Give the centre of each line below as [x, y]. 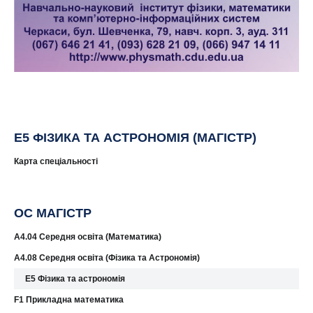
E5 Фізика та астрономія [75, 279]
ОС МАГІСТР [53, 213]
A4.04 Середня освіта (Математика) [88, 237]
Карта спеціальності [56, 162]
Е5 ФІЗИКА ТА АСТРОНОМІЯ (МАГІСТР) [135, 138]
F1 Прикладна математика [69, 300]
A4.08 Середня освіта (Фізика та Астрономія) [107, 258]
